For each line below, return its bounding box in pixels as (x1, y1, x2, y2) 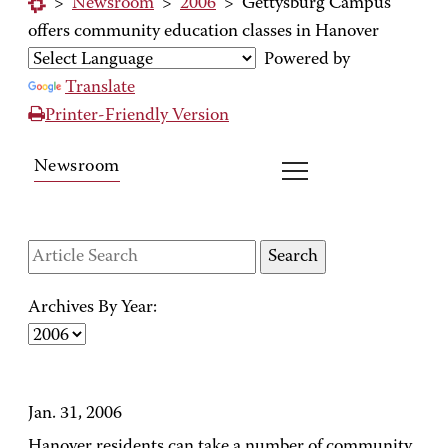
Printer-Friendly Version (45, 107, 229, 125)
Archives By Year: (28, 299, 157, 317)
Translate (65, 79, 135, 97)
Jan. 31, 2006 (28, 405, 122, 423)
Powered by (256, 51, 350, 69)
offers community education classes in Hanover (28, 23, 379, 41)
